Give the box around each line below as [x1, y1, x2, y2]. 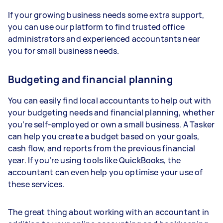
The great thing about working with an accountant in [8, 206, 210, 218]
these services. [8, 178, 66, 190]
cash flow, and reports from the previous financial [8, 142, 196, 154]
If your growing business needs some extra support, [8, 9, 205, 20]
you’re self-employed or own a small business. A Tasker [8, 118, 215, 130]
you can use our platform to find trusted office [8, 21, 185, 32]
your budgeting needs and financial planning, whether [8, 107, 215, 118]
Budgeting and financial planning [8, 72, 173, 86]
